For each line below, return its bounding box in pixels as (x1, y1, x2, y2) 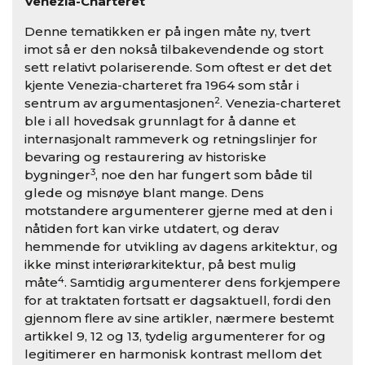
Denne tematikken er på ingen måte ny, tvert (24, 24, 310, 40)
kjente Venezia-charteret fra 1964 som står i (24, 77, 299, 94)
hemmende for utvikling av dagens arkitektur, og (24, 239, 338, 255)
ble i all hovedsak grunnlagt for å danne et (24, 113, 296, 130)
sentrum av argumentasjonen (24, 95, 214, 112)
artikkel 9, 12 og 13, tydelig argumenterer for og (24, 328, 326, 345)
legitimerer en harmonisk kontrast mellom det (24, 346, 322, 363)
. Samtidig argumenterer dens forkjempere (64, 275, 341, 291)
